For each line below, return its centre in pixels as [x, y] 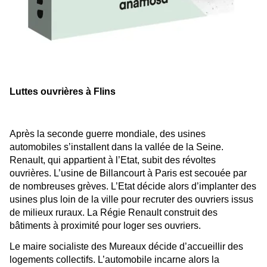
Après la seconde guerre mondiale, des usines [108, 133]
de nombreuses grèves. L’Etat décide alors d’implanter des [133, 186]
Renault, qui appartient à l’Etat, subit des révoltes [113, 160]
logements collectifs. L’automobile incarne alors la [114, 260]
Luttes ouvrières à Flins [63, 92]
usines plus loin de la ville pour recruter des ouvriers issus [131, 199]
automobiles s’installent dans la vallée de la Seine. [117, 147]
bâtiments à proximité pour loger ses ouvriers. [105, 225]
